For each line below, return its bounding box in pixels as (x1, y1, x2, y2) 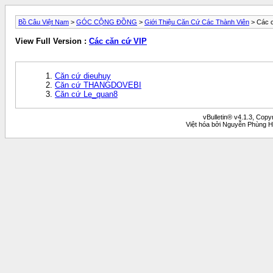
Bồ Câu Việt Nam (18, 18, 69, 26)
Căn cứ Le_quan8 (55, 89, 118, 99)
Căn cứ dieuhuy (55, 71, 111, 80)
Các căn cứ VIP (89, 37, 147, 46)
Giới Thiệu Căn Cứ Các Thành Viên (144, 18, 249, 26)
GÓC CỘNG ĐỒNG (76, 18, 137, 26)
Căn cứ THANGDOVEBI (55, 80, 141, 90)
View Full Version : (15, 37, 89, 46)
